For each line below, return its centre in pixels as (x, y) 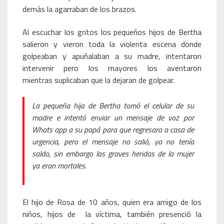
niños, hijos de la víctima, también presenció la (112, 214)
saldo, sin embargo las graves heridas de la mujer (113, 153)
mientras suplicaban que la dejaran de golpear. (98, 80)
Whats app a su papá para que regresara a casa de (113, 129)
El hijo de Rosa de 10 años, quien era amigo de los (112, 202)
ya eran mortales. (59, 165)
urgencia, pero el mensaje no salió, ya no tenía (113, 141)
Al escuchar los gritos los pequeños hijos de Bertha (112, 32)
